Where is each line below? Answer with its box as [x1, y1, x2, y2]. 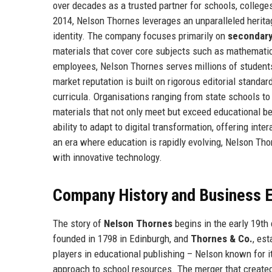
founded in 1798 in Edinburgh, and [53, 232, 191, 245]
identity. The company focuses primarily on [53, 29, 228, 42]
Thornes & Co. [191, 232, 253, 245]
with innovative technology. [53, 151, 162, 163]
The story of [53, 217, 104, 229]
